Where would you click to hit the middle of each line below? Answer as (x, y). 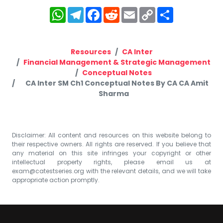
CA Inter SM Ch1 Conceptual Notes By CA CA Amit (117, 83)
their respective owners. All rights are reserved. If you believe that (111, 144)
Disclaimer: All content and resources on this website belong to (111, 135)
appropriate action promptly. (56, 180)
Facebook (127, 11)
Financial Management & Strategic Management (117, 62)
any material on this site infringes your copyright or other (111, 153)
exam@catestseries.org (48, 171)
